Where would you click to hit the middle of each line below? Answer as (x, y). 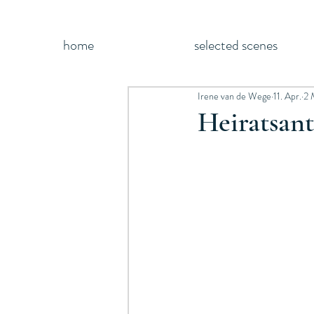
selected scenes (235, 45)
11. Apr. (287, 96)
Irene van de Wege (234, 96)
